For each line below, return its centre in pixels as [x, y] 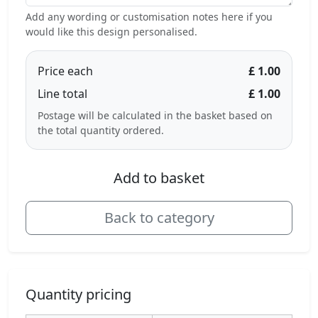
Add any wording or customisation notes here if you [149, 17]
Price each [65, 71]
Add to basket [159, 178]
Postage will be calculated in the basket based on [155, 115]
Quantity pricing [78, 294]
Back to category [159, 218]
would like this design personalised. [111, 32]
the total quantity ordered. [101, 130]
